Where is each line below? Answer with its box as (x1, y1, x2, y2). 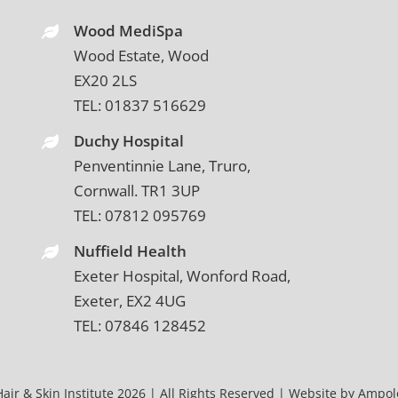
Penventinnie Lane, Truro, (74, 155, 251, 176)
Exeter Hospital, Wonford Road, (74, 265, 291, 286)
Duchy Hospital (74, 130, 185, 151)
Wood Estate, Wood (74, 45, 210, 66)
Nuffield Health (74, 240, 187, 261)
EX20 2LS (74, 70, 138, 91)
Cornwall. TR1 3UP (74, 179, 201, 201)
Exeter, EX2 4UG (74, 290, 187, 311)
